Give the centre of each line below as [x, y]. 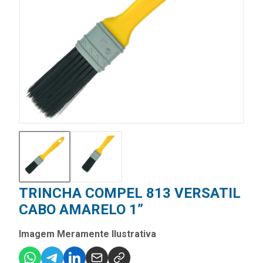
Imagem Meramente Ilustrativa [87, 234]
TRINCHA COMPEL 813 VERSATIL [130, 193]
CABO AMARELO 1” [81, 210]
